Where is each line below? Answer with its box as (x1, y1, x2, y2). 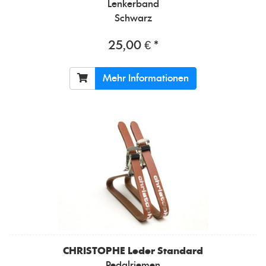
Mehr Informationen (103, 73, 189, 83)
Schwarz (114, 13, 152, 23)
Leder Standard (128, 246, 203, 256)
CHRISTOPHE (63, 246, 125, 256)
